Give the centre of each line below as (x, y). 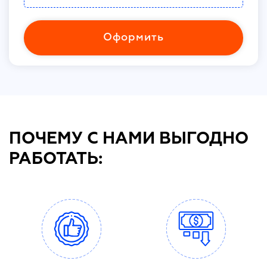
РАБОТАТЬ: (56, 159)
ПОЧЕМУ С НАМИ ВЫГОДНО (129, 139)
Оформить (133, 37)
